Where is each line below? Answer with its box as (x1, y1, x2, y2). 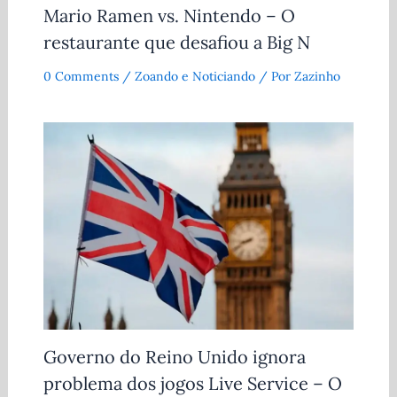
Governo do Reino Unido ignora (43, 345, 306, 368)
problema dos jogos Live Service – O (43, 371, 342, 394)
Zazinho (293, 67, 340, 84)
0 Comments (43, 67, 119, 84)
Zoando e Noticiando (134, 67, 255, 84)
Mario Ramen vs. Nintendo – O (43, 4, 295, 27)
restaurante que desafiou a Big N (43, 30, 310, 53)
